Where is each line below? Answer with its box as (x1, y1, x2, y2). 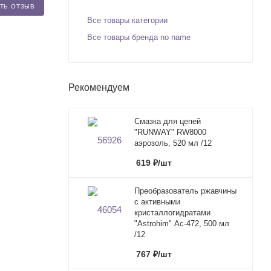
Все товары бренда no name (87, 32, 191, 42)
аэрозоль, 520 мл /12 (134, 138, 212, 148)
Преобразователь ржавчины (134, 186, 237, 195)
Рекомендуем (68, 82, 129, 93)
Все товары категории (87, 15, 168, 25)
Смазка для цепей (134, 116, 201, 126)
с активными (134, 197, 180, 206)
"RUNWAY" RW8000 (134, 127, 206, 137)
